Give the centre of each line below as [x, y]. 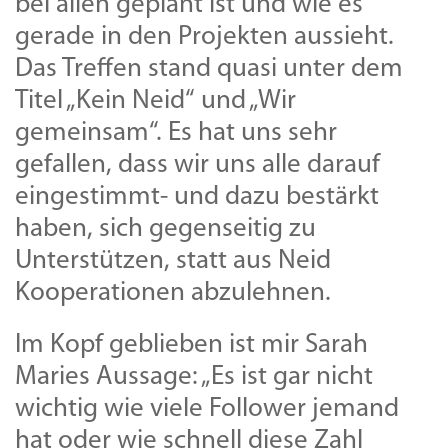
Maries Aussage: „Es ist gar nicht [194, 377]
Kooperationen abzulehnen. [173, 293]
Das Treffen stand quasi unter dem [209, 69]
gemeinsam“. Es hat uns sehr [176, 133]
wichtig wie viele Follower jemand [207, 409]
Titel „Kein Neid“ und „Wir [155, 101]
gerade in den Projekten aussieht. [204, 37]
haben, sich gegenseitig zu [165, 229]
